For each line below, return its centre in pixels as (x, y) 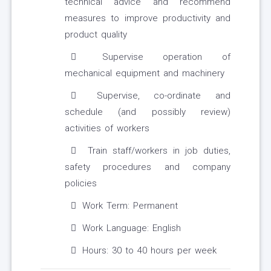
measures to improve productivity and (148, 18)
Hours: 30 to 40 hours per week (149, 251)
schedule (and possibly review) (148, 112)
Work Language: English (132, 228)
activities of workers (107, 129)
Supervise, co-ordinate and (156, 96)
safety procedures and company (148, 167)
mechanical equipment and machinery (145, 73)
